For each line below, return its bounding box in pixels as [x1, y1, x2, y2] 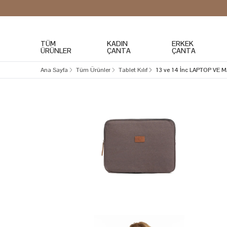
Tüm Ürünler [76, 66, 110, 74]
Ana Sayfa [41, 66, 68, 74]
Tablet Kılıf [119, 66, 147, 74]
